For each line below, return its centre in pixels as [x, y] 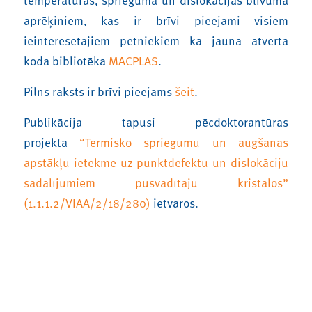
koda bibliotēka [66, 61]
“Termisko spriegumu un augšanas [184, 142]
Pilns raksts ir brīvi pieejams [99, 92]
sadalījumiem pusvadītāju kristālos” [156, 182]
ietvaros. [174, 202]
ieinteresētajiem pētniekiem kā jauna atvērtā [156, 41]
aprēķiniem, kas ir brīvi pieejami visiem [156, 21]
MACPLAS [133, 61]
